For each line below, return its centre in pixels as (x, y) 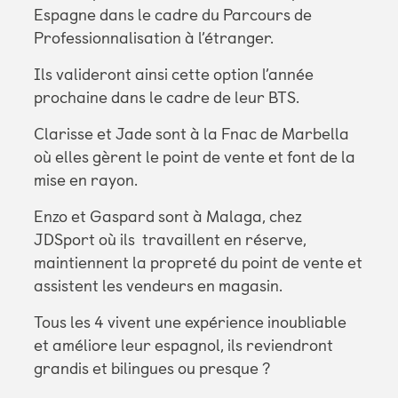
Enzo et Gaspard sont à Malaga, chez (167, 217)
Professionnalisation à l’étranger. (153, 39)
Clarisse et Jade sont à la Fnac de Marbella (191, 135)
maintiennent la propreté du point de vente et (198, 263)
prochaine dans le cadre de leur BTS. (166, 98)
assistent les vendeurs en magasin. (158, 287)
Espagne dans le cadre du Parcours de (172, 16)
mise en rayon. (85, 181)
